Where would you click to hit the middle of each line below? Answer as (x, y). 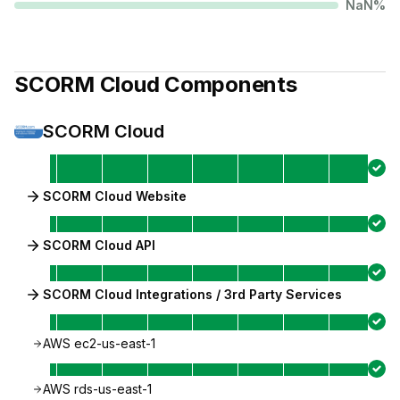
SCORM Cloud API (99, 245)
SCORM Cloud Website (115, 196)
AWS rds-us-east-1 (97, 389)
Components (228, 84)
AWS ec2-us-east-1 (99, 343)
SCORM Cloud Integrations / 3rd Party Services (192, 294)
